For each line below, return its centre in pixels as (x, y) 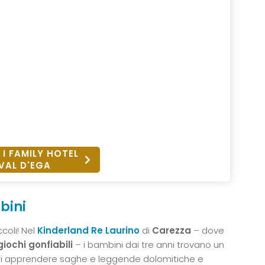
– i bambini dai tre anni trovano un (150, 245)
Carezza (172, 231)
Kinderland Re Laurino (88, 231)
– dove (208, 231)
